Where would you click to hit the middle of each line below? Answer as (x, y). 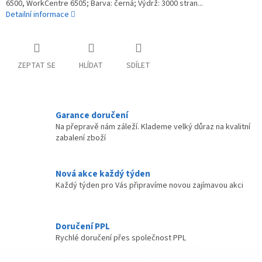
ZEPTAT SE (37, 66)
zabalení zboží (81, 138)
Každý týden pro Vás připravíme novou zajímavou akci (149, 185)
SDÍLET (138, 66)
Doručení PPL (83, 226)
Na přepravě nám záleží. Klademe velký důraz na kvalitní (153, 127)
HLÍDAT (91, 66)
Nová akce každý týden (103, 173)
